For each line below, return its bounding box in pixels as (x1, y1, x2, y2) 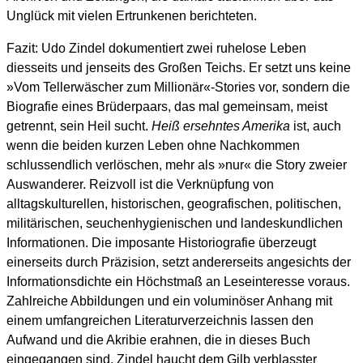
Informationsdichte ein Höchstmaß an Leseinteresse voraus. (6, 274, 350, 288)
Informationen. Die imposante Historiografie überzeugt (6, 235, 316, 250)
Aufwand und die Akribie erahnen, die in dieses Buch (6, 332, 310, 347)
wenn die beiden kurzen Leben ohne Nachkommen (6, 138, 300, 152)
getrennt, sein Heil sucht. (6, 118, 152, 133)
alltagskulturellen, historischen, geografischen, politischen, (6, 196, 341, 211)
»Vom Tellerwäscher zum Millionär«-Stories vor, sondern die (6, 79, 350, 94)
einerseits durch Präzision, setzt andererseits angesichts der (6, 254, 351, 269)
